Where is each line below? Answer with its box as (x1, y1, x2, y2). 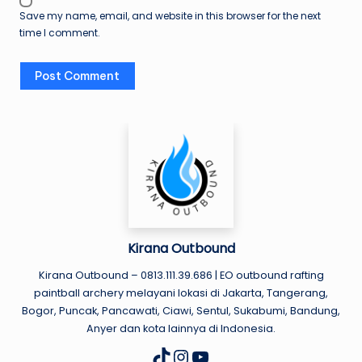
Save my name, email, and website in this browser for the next (19, 9, 321, 23)
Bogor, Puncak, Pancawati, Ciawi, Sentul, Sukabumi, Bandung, (22, 303, 340, 318)
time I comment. (19, 26, 100, 40)
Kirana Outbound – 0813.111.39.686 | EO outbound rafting (38, 267, 324, 282)
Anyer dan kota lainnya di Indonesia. (86, 321, 276, 335)
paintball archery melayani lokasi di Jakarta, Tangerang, (34, 285, 328, 300)
